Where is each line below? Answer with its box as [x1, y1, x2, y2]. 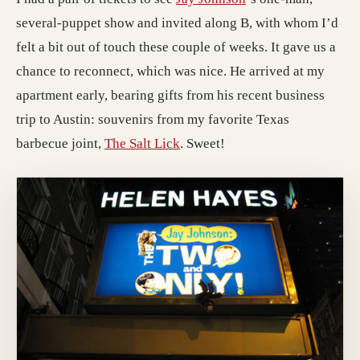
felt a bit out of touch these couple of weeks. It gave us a [16, 39, 336, 55]
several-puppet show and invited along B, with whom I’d [16, 14, 338, 31]
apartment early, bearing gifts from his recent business [16, 87, 325, 103]
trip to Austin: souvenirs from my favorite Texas [16, 111, 289, 127]
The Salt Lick [104, 135, 180, 151]
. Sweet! [180, 135, 225, 151]
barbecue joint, [16, 135, 104, 151]
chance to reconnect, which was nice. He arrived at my [16, 63, 325, 79]
